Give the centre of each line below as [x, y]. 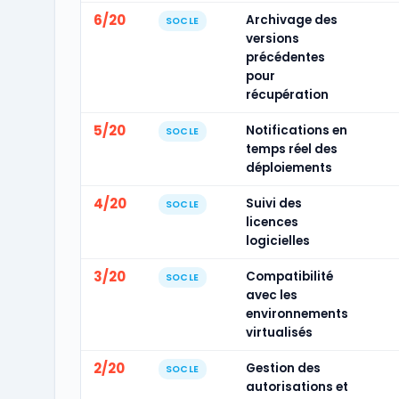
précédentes [285, 57]
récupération [287, 95]
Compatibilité [289, 277]
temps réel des [291, 149]
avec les [271, 295]
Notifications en [296, 130]
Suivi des [273, 204]
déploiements [289, 168]
